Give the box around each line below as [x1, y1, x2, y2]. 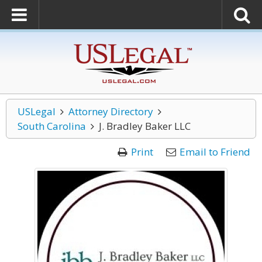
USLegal [18, 105, 56, 118]
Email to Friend [180, 145, 250, 158]
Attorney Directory [68, 105, 153, 118]
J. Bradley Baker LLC [98, 119, 191, 133]
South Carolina [18, 119, 86, 133]
